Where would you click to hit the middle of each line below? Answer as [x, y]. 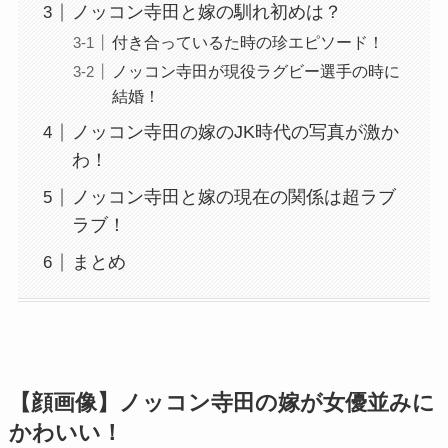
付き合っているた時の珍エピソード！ [247, 42]
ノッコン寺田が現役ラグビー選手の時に [255, 71]
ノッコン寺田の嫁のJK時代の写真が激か [235, 132]
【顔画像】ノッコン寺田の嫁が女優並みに [221, 403]
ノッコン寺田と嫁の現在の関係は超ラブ [233, 197]
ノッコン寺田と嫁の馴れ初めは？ [206, 12]
